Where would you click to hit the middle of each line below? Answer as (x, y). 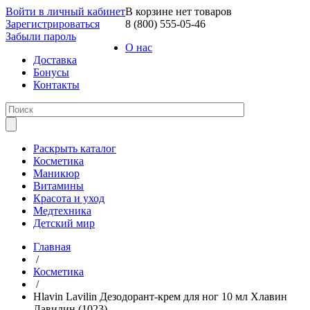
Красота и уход (69, 198)
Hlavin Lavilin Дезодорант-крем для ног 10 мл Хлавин (160, 297)
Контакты (56, 85)
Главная (52, 247)
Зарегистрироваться (53, 24)
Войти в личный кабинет (65, 11)
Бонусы (51, 72)
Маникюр (56, 173)
